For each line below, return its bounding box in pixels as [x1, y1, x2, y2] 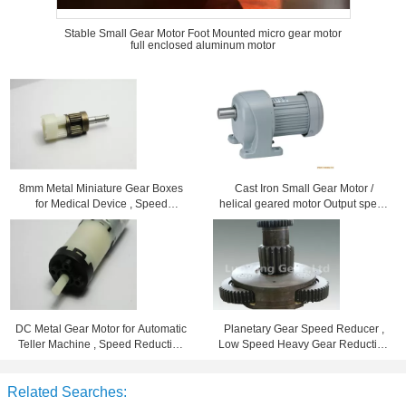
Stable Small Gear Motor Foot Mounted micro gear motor [64, 27, 342, 40]
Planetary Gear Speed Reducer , [224, 323, 385, 335]
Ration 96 [77, 353, 126, 366]
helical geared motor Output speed [218, 198, 390, 210]
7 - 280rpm [277, 213, 332, 226]
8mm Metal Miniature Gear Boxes [19, 182, 184, 195]
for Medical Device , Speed [34, 198, 168, 210]
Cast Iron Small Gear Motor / [235, 182, 283, 195]
